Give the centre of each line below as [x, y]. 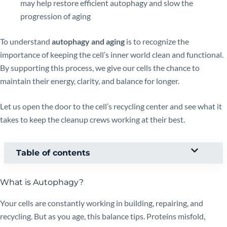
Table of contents [53, 153]
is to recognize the [157, 41]
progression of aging [55, 16]
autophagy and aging [88, 41]
